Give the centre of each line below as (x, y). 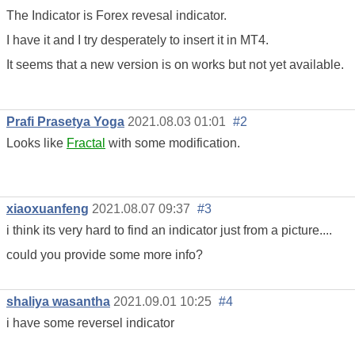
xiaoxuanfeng (48, 208)
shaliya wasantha (58, 302)
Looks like (36, 143)
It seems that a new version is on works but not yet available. (175, 64)
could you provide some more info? (105, 254)
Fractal (86, 143)
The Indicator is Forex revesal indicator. (116, 15)
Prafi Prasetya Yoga (65, 121)
